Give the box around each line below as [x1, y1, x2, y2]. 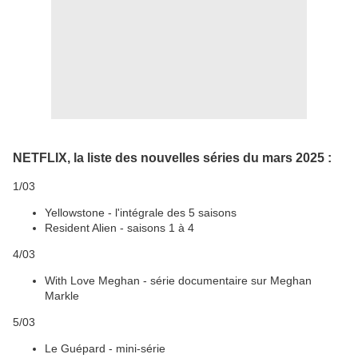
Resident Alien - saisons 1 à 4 [45, 221, 194, 234]
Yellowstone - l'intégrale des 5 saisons [45, 205, 237, 219]
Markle [45, 288, 79, 302]
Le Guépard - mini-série [45, 341, 165, 355]
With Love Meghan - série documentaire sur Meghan [45, 273, 312, 287]
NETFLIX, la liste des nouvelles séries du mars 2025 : [13, 149, 332, 165]
